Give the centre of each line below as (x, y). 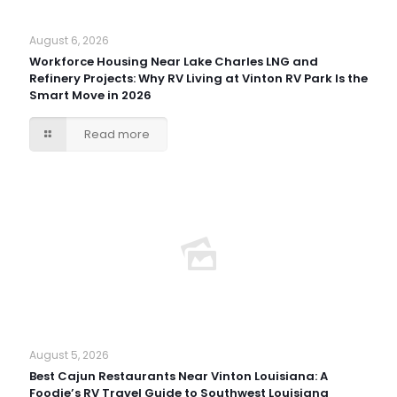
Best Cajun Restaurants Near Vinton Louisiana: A (179, 376)
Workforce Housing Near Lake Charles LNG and (174, 62)
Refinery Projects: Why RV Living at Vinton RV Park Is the (198, 78)
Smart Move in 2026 (90, 95)
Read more (117, 134)
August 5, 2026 (69, 355)
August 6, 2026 (69, 40)
